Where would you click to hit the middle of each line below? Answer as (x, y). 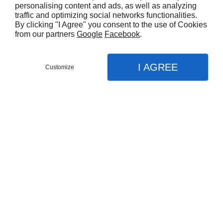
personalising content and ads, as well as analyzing (106, 6)
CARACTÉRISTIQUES (67, 175)
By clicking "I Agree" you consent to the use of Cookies (111, 25)
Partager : (67, 100)
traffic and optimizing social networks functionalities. (106, 15)
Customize (60, 67)
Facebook (122, 34)
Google (90, 34)
